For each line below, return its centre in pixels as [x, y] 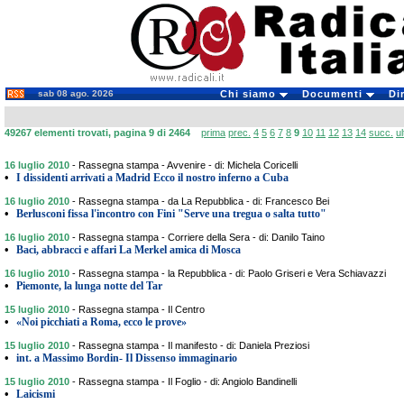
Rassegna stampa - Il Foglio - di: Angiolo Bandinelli [188, 381]
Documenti [334, 94]
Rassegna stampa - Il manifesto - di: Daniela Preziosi [194, 345]
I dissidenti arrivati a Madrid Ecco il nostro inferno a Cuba [152, 178]
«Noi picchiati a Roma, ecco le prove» [101, 322]
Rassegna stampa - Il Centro [142, 309]
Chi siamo [249, 94]
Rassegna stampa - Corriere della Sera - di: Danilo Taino [202, 237]
